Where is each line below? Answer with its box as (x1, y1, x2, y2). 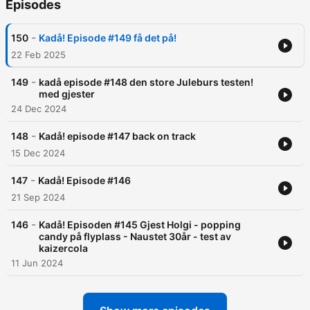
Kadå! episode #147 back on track (39, 130, 196, 143)
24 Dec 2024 (11, 103, 66, 115)
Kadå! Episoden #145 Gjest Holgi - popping (39, 219, 241, 231)
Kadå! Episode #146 (38, 174, 131, 187)
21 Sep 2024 (11, 192, 65, 203)
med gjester (39, 88, 95, 100)
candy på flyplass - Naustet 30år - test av (39, 230, 231, 243)
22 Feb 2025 (11, 49, 66, 61)
